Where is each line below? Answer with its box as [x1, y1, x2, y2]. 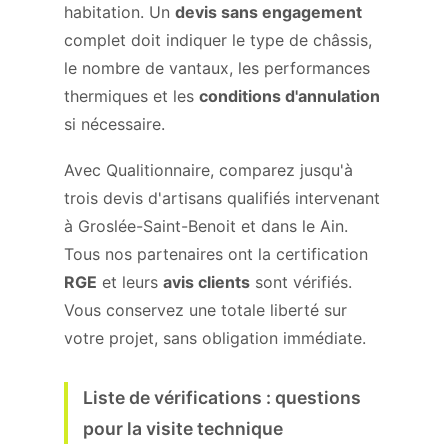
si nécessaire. [64, 114, 165, 134]
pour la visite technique [83, 418, 283, 439]
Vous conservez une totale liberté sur [64, 300, 347, 320]
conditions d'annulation [199, 86, 380, 106]
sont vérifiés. [250, 272, 352, 292]
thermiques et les [64, 86, 199, 106]
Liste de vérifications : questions [83, 387, 361, 408]
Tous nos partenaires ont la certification [64, 244, 368, 264]
